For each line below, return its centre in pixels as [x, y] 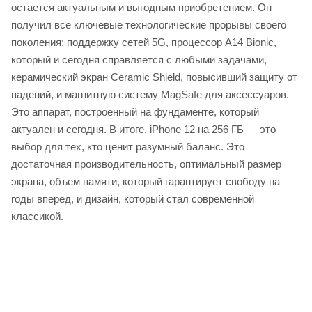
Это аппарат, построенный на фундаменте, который [135, 112]
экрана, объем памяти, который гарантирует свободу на [146, 181]
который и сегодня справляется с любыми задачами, [139, 60]
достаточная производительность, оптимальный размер [146, 164]
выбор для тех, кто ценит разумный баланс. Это [128, 147]
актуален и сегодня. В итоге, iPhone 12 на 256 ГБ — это [143, 129]
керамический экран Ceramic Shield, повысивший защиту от [154, 77]
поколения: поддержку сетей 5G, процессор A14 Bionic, [144, 42]
